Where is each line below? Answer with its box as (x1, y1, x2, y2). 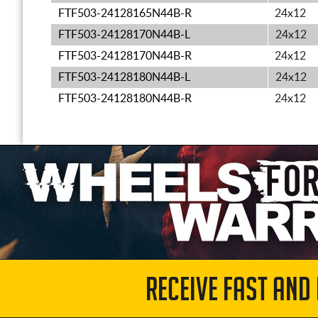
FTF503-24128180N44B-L (58, 72, 190, 83)
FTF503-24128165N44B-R (58, 8, 192, 19)
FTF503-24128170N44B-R (58, 50, 192, 62)
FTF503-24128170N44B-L (58, 29, 190, 40)
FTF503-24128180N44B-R (58, 93, 192, 104)
